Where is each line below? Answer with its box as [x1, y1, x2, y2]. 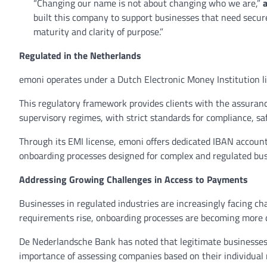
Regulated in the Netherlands [19, 48, 141, 63]
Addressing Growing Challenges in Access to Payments [19, 172, 248, 187]
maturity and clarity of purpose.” [33, 24, 166, 39]
